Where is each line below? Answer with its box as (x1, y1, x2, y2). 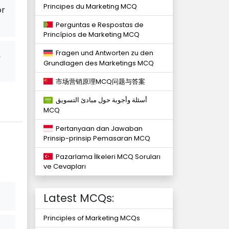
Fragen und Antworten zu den (53, 48, 153, 58)
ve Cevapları (43, 162, 86, 172)
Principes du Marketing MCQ (43, 1, 137, 11)
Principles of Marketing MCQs (43, 213, 140, 223)
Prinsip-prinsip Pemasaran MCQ (43, 133, 150, 143)
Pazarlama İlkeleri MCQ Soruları (53, 151, 161, 162)
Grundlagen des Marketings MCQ (43, 58, 154, 68)
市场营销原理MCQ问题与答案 (53, 76, 145, 86)
